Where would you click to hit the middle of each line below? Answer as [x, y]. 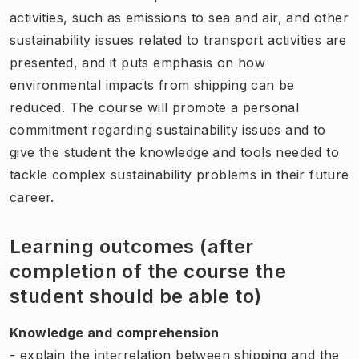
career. [32, 197]
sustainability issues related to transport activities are [178, 40]
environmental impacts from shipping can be [152, 85]
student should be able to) [136, 296]
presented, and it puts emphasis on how [138, 62]
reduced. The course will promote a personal [155, 107]
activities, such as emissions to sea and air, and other [179, 17]
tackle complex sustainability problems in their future [179, 174]
